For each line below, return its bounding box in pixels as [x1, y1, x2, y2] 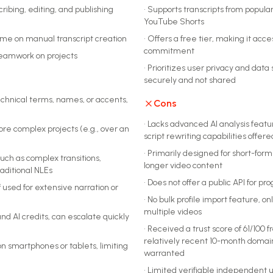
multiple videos [144, 207, 202, 217]
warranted [144, 248, 185, 258]
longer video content [144, 160, 222, 171]
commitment [144, 46, 194, 56]
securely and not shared [144, 75, 236, 85]
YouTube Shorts [144, 16, 204, 27]
